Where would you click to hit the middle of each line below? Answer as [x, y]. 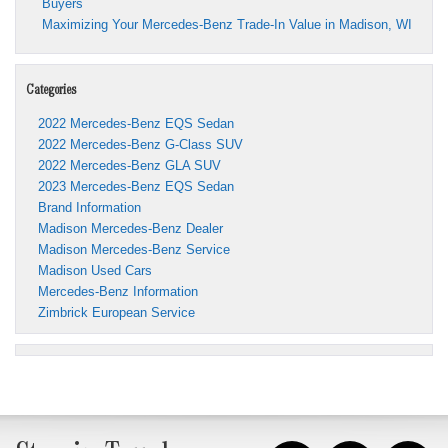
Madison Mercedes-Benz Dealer [130, 228]
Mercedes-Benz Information [118, 291]
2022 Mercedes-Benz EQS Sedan [136, 123]
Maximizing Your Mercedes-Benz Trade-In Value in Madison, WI [227, 24]
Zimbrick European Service [116, 312]
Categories [51, 91]
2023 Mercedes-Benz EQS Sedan [136, 186]
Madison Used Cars [95, 270]
